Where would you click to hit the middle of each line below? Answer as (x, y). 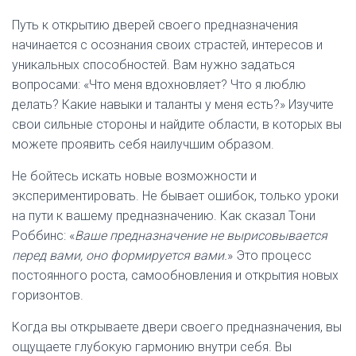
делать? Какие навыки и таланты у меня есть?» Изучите (173, 104)
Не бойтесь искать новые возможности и (134, 176)
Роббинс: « (43, 236)
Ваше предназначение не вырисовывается (201, 236)
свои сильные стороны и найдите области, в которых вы (177, 124)
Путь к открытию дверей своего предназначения (155, 25)
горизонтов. (48, 295)
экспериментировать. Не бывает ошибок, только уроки (175, 196)
